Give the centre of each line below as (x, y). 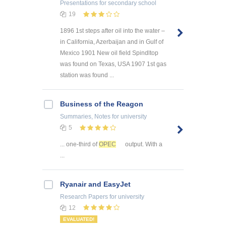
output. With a (143, 144)
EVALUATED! (79, 219)
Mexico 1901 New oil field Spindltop (109, 53)
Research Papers (84, 196)
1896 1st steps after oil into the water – (112, 31)
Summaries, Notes (85, 116)
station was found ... (87, 75)
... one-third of (79, 144)
